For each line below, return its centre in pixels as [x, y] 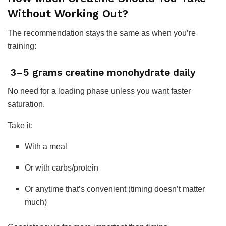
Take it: [20, 126]
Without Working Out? [68, 14]
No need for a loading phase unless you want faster [99, 91]
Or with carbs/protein [62, 168]
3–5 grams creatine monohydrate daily [101, 73]
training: [22, 46]
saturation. [26, 104]
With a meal [46, 147]
